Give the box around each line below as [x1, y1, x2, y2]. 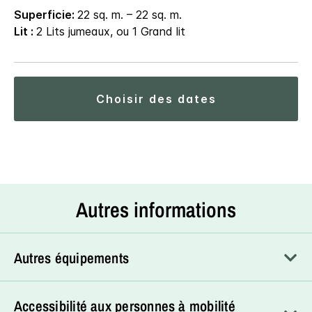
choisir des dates [105, 91, 217, 106]
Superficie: [14, 7, 77, 22]
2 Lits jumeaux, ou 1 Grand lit [36, 24, 185, 38]
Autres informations [76, 195, 236, 224]
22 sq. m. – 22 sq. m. [77, 7, 182, 22]
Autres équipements [14, 247, 130, 268]
